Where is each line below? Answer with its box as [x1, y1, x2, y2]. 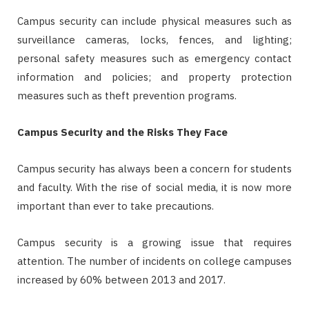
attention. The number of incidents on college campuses [17, 254, 292, 268]
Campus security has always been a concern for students [17, 161, 292, 175]
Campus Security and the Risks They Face [17, 125, 228, 139]
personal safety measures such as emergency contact [17, 51, 292, 65]
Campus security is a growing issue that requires [17, 235, 292, 249]
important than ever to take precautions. [17, 199, 214, 212]
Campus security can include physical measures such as [17, 14, 292, 28]
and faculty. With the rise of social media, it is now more [17, 180, 292, 194]
